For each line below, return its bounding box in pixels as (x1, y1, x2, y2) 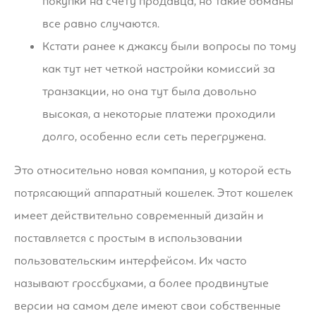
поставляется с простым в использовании (14, 231, 243, 246)
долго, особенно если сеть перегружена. (42, 129, 266, 145)
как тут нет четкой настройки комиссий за (42, 61, 275, 77)
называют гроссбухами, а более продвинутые (14, 276, 269, 291)
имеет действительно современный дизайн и (14, 208, 264, 224)
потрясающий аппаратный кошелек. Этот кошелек (14, 186, 293, 201)
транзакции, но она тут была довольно (42, 84, 257, 99)
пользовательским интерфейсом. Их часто (14, 253, 247, 269)
